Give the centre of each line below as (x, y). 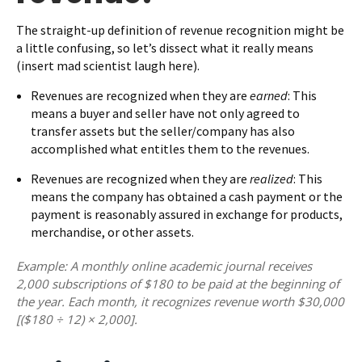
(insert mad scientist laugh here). (109, 65)
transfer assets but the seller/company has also (163, 130)
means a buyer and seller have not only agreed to (165, 113)
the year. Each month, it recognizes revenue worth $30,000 (180, 301)
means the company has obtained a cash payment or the (187, 196)
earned (269, 95)
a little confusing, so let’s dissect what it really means (165, 47)
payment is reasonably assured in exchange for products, (187, 214)
